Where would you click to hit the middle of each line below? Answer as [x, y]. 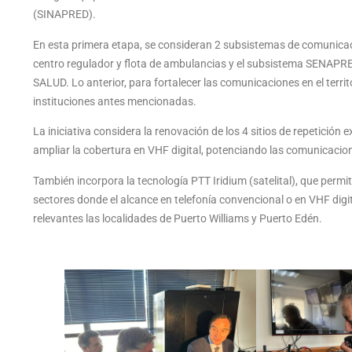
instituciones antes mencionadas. [116, 101]
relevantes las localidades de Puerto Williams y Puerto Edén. [178, 218]
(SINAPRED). [66, 15]
